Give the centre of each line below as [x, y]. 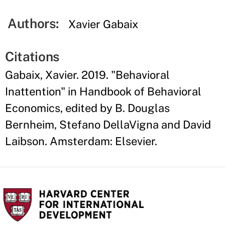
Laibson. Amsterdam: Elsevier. [81, 141]
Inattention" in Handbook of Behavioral [103, 91]
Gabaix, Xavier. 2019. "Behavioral [87, 75]
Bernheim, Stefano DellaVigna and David [108, 125]
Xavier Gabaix [103, 24]
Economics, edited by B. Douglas [87, 108]
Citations [32, 57]
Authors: [33, 23]
